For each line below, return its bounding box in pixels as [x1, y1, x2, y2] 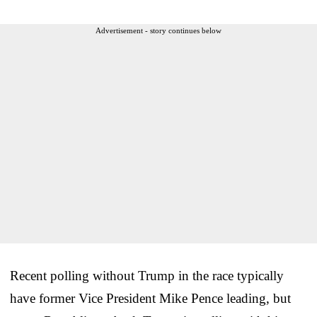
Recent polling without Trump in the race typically [10, 267, 284, 283]
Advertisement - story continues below [96, 25, 221, 35]
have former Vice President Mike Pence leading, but [10, 290, 291, 306]
